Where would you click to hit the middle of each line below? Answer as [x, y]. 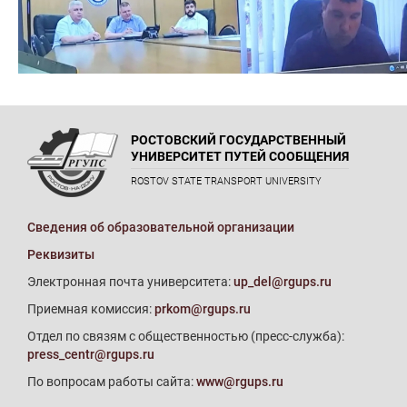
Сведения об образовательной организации [161, 227]
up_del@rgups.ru [283, 281]
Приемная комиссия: [91, 308]
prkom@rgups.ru [203, 308]
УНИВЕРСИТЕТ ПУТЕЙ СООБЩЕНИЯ [240, 156]
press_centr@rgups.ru [91, 354]
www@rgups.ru [240, 381]
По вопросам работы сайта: [112, 381]
